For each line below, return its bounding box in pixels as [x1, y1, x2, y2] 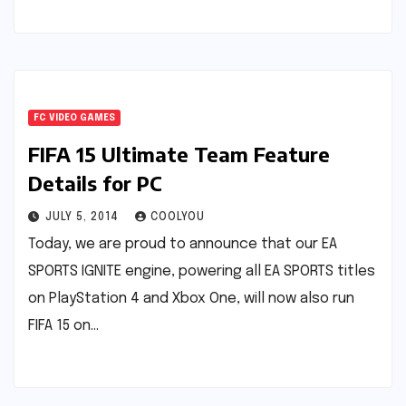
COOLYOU [150, 212, 205, 223]
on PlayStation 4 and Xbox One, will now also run [28, 291, 354, 306]
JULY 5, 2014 [45, 212, 122, 223]
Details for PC [28, 170, 162, 196]
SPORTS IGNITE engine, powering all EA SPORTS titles [28, 264, 375, 279]
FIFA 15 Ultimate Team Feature [28, 141, 330, 167]
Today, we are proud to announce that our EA [28, 237, 337, 252]
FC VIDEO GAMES [34, 113, 115, 122]
